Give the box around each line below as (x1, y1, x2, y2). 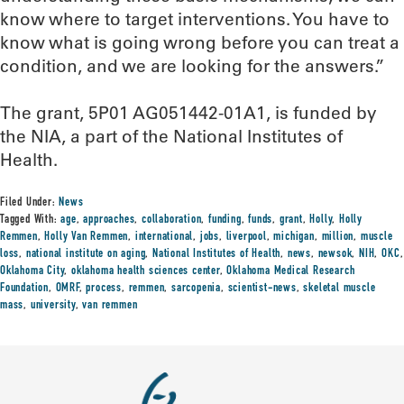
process (86, 282, 123, 295)
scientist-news (227, 282, 297, 295)
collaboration (142, 214, 202, 226)
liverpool (225, 231, 267, 243)
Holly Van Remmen (44, 231, 129, 243)
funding (208, 214, 242, 226)
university (30, 299, 76, 312)
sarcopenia (171, 282, 222, 295)
